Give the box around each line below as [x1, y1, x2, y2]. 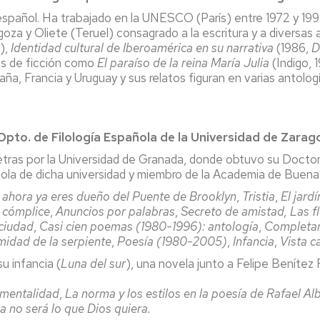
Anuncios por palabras [56, 203, 175, 219]
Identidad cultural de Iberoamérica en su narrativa [11, 39, 274, 56]
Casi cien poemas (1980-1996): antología [39, 218, 259, 234]
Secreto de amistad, [181, 203, 287, 219]
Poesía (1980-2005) [117, 233, 227, 249]
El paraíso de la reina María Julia [97, 54, 269, 71]
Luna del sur [61, 255, 126, 271]
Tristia [242, 188, 275, 204]
